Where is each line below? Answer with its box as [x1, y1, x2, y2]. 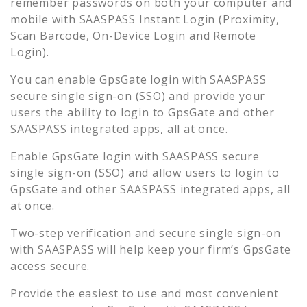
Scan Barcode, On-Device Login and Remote [10, 27, 256, 43]
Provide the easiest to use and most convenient [10, 285, 279, 301]
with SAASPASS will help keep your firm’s [10, 241, 243, 257]
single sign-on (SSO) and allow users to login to [10, 164, 280, 180]
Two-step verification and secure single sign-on [10, 225, 281, 241]
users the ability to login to [10, 104, 165, 120]
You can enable [10, 71, 100, 87]
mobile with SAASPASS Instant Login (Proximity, [10, 11, 280, 27]
